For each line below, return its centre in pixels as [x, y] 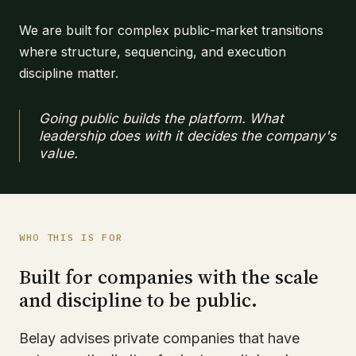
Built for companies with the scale [169, 277]
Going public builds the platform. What [161, 119]
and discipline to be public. [138, 300]
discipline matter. [69, 74]
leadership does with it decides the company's [188, 136]
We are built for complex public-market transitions [171, 31]
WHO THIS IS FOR [71, 238]
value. [58, 154]
